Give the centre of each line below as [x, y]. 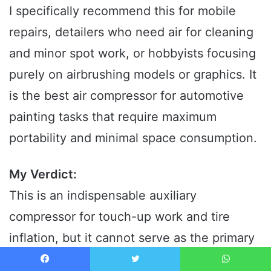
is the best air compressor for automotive [126, 95]
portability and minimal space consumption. [133, 138]
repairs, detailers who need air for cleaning [131, 32]
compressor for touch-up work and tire [119, 216]
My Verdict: [43, 174]
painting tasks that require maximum [113, 116]
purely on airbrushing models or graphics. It [133, 74]
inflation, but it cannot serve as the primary [132, 237]
